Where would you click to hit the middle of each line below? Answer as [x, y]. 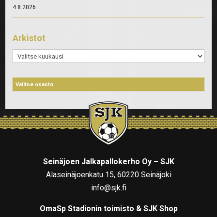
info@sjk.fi [108, 188]
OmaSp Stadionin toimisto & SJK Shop [108, 209]
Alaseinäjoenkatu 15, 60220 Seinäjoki [108, 175]
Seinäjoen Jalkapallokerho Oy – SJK [108, 162]
